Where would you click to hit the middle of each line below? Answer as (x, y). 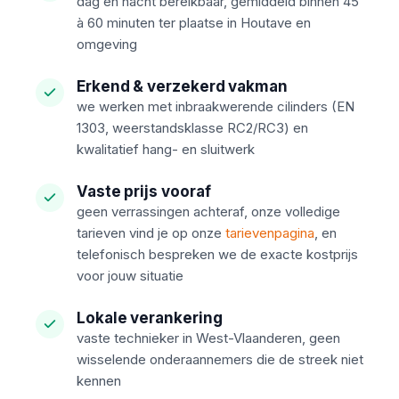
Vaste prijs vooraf (144, 191)
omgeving (107, 44)
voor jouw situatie (130, 276)
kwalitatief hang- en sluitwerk (166, 149)
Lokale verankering (150, 318)
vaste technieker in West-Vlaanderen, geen (208, 338)
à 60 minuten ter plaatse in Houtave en (194, 23)
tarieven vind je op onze (151, 233)
